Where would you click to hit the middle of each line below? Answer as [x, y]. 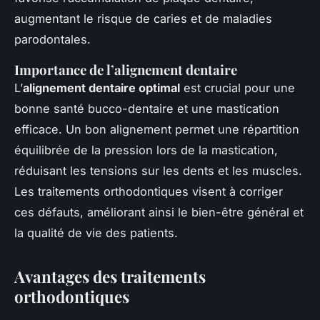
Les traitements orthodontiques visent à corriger [149, 192]
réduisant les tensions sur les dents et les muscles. [158, 171]
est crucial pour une [237, 88]
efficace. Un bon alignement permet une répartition [157, 130]
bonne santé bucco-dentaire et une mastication [147, 109]
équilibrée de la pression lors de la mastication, [146, 150]
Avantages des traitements [110, 277]
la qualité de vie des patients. [96, 233]
